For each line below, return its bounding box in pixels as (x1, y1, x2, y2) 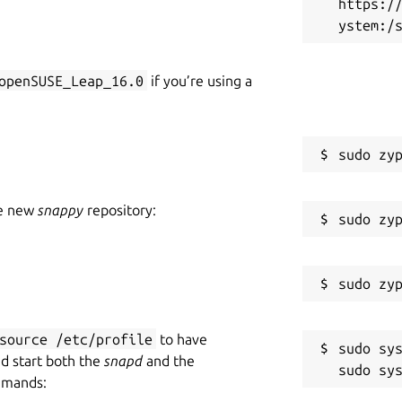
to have (156, 330, 207, 347)
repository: (83, 201, 156, 218)
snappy (38, 201, 83, 218)
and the (143, 352, 195, 369)
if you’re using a (147, 72, 252, 89)
